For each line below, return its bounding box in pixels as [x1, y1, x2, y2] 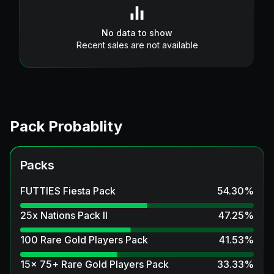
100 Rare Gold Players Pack [20, 233, 148, 246]
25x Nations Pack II [20, 209, 108, 221]
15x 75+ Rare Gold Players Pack [20, 257, 169, 270]
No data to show [102, 27, 172, 38]
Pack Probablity [10, 117, 122, 135]
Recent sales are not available [76, 39, 198, 50]
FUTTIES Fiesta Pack [20, 184, 116, 197]
